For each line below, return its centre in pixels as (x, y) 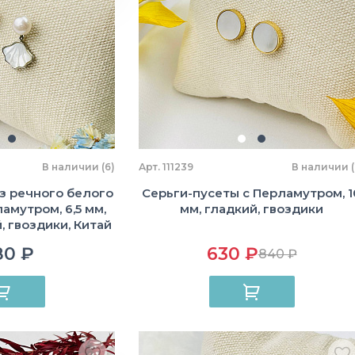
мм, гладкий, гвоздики (252, 209)
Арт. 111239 (166, 167)
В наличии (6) (78, 167)
